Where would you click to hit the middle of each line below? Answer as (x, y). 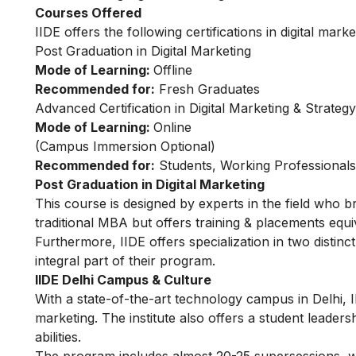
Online (172, 128)
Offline (173, 70)
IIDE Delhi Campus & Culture (123, 280)
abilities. (60, 337)
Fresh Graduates (207, 89)
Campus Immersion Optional (125, 147)
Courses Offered (88, 13)
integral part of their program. (125, 261)
